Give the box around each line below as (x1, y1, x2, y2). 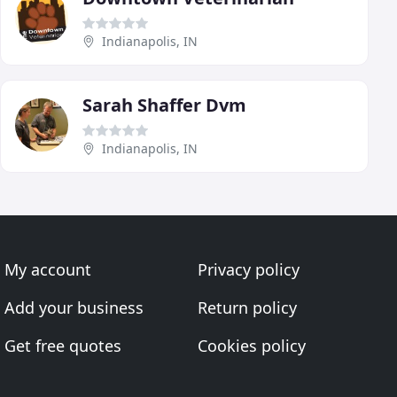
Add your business (4, 297, 144, 318)
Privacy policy (197, 259, 300, 280)
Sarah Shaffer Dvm (82, 92, 246, 117)
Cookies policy (197, 335, 306, 356)
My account (4, 259, 92, 280)
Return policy (197, 297, 297, 318)
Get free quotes (4, 335, 122, 356)
